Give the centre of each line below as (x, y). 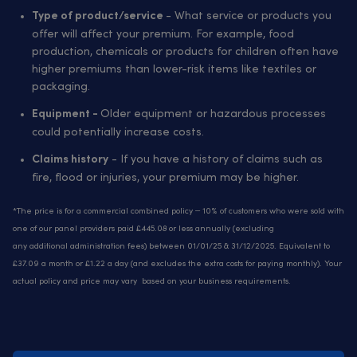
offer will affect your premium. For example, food (163, 34)
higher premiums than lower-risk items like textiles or (174, 69)
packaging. (66, 87)
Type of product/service (99, 17)
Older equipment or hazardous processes (213, 114)
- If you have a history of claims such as (216, 159)
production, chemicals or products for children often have (185, 52)
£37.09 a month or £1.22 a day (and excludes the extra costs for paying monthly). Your (177, 264)
